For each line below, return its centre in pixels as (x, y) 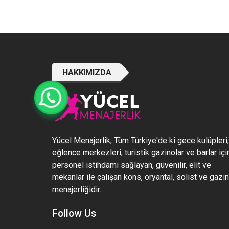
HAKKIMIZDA (87, 72)
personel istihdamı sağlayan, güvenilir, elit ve (132, 165)
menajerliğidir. (77, 189)
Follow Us (74, 213)
